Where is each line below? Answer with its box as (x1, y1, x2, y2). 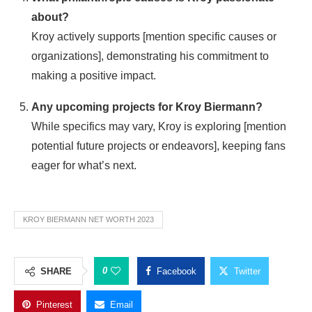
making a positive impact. (31, 70, 156, 81)
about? (31, 11, 69, 23)
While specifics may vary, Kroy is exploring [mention (31, 120, 286, 132)
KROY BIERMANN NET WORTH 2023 (23, 215, 154, 224)
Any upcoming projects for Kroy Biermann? (31, 101, 263, 113)
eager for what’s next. (31, 159, 136, 171)
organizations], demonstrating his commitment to (31, 50, 269, 62)
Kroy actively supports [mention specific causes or (31, 31, 276, 42)
